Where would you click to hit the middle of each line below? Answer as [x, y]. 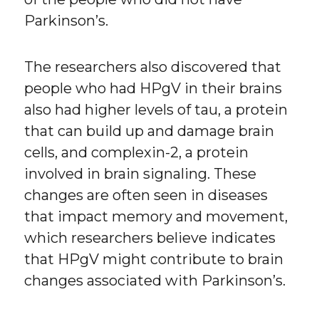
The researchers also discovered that [153, 67]
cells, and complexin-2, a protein [137, 152]
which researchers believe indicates [150, 237]
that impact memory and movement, [156, 216]
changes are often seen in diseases [146, 195]
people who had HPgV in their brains [153, 88]
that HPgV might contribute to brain [154, 259]
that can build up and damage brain [150, 131]
